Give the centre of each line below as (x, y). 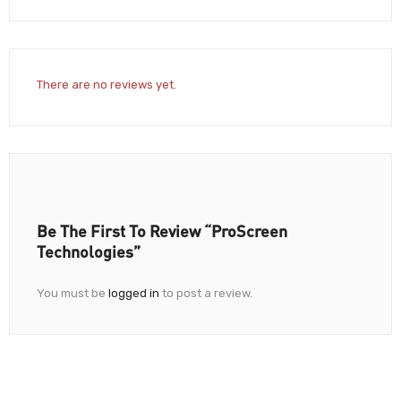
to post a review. (206, 293)
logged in (134, 293)
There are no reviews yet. (107, 84)
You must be (73, 293)
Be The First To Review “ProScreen (162, 230)
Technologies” (89, 251)
